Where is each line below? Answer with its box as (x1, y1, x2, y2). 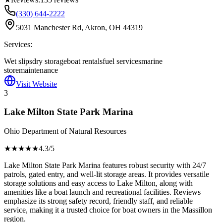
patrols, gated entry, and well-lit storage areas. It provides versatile (4, 169, 209, 178)
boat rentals (67, 56, 103, 65)
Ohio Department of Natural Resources (4, 126, 126, 135)
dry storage (32, 56, 67, 65)
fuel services (103, 56, 141, 65)
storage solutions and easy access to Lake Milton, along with (4, 178, 193, 187)
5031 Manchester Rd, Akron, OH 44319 (16, 23, 143, 32)
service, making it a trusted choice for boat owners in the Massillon (4, 205, 212, 214)
